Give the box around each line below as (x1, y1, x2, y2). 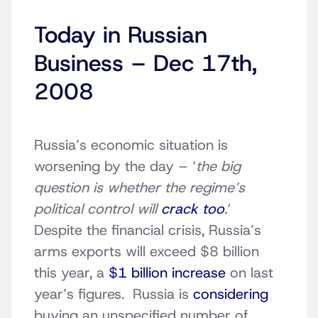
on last (226, 263, 273, 283)
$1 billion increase (109, 263, 226, 283)
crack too (161, 199, 224, 219)
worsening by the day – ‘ (34, 157, 196, 176)
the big (196, 157, 241, 176)
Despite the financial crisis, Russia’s (34, 221, 261, 240)
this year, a (34, 263, 109, 283)
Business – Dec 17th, (34, 48, 257, 79)
